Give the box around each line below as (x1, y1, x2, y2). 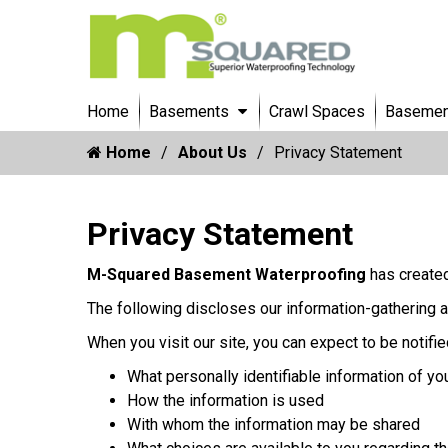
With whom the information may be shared (127, 414, 420, 434)
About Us (178, 142, 247, 162)
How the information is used (127, 390, 324, 410)
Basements (149, 101, 229, 121)
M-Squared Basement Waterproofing (87, 264, 370, 284)
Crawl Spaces (269, 101, 365, 121)
